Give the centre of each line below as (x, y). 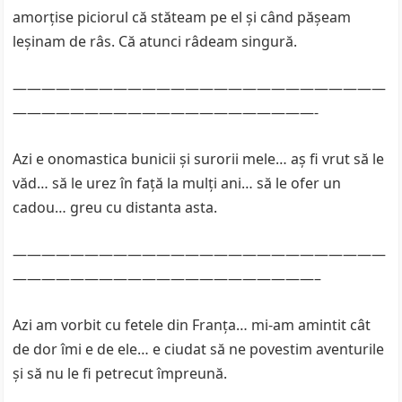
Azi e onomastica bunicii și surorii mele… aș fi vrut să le (199, 159)
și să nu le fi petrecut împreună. (120, 373)
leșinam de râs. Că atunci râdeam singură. (155, 41)
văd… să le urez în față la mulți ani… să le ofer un (177, 183)
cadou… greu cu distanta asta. (115, 207)
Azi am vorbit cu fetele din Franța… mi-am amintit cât (192, 325)
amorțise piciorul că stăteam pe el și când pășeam (182, 17)
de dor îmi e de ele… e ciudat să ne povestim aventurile (199, 349)
